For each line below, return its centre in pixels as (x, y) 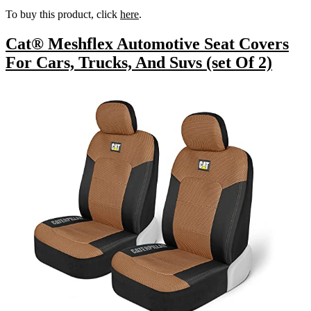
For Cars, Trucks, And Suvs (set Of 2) (139, 62)
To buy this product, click (63, 14)
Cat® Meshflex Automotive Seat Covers (147, 43)
